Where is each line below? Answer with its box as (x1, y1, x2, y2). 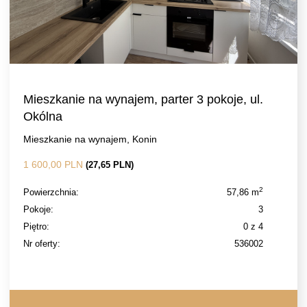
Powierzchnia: (23, 187, 79, 197)
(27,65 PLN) (86, 160, 134, 170)
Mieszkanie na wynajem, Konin (23, 134, 157, 145)
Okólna (23, 110, 62, 123)
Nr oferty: (23, 238, 60, 249)
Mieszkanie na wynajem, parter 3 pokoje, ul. (23, 93, 263, 106)
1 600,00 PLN (23, 159, 86, 170)
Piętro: (23, 221, 49, 232)
